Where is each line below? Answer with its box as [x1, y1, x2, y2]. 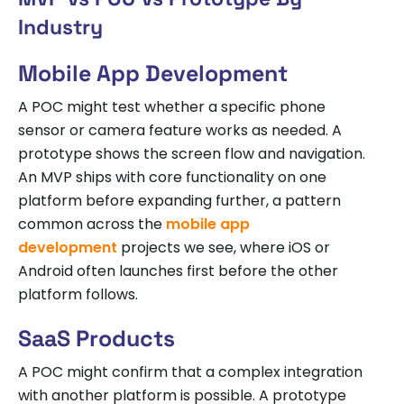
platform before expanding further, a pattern [18, 189, 341, 211]
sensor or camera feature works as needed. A [18, 119, 342, 141]
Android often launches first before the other [18, 260, 338, 281]
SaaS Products [18, 323, 175, 353]
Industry [18, 13, 103, 41]
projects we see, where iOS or [117, 236, 330, 258]
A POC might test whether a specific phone [18, 96, 326, 117]
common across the [18, 213, 162, 234]
